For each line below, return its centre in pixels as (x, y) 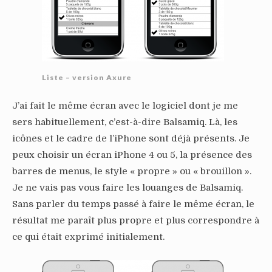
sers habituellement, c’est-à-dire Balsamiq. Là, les (125, 122)
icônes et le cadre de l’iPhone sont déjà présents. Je (131, 138)
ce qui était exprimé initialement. (88, 236)
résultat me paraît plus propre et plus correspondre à (136, 220)
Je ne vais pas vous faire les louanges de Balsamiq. (127, 187)
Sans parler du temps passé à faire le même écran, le (133, 204)
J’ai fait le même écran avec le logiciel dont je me (125, 105)
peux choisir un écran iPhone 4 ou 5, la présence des (132, 155)
